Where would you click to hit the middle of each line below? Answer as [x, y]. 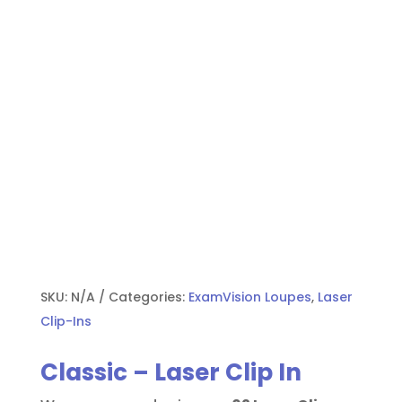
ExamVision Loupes [249, 297]
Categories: [148, 297]
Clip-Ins [66, 321]
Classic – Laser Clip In [170, 372]
